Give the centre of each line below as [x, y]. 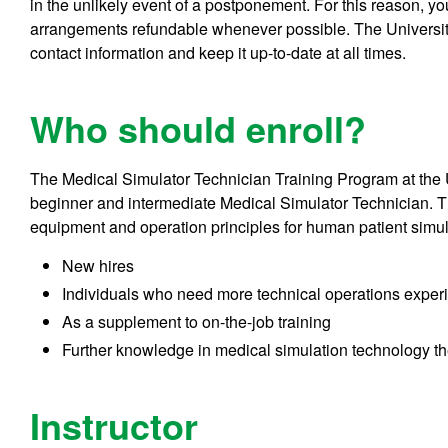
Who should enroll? [198, 128]
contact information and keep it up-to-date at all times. [218, 53]
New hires [98, 266]
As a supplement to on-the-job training [197, 322]
